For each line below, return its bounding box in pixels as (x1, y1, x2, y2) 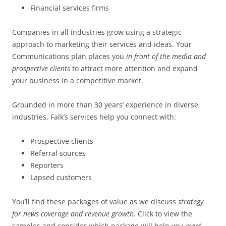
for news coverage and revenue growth (12, 209, 134, 218)
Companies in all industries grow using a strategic (12, 27, 182, 37)
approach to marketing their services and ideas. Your (12, 39, 192, 49)
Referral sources (30, 148, 86, 158)
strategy (178, 197, 203, 206)
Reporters (30, 160, 64, 170)
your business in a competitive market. (12, 76, 143, 85)
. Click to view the (134, 209, 192, 218)
